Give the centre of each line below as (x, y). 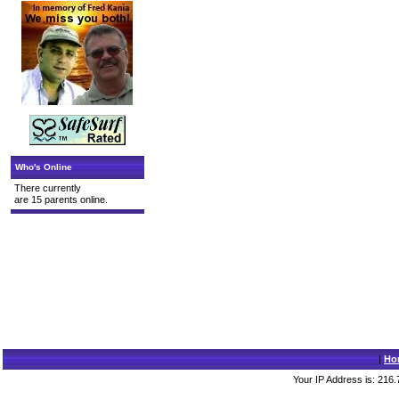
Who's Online (43, 167)
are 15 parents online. (61, 199)
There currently (47, 188)
